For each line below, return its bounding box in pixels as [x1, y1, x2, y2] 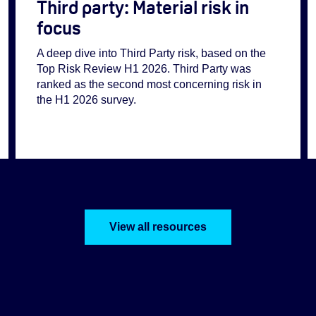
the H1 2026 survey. [36, 94, 136, 107]
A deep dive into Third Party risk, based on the [36, 47, 266, 60]
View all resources [109, 220, 207, 233]
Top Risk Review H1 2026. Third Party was [36, 63, 251, 75]
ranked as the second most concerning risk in [36, 78, 262, 91]
